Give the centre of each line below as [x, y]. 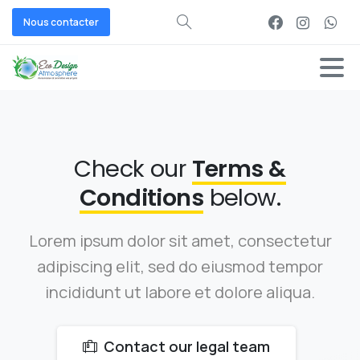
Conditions [141, 198]
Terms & [239, 169]
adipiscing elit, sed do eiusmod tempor [180, 266]
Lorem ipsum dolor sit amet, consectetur [180, 241]
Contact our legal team [186, 346]
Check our [133, 169]
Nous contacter [61, 22]
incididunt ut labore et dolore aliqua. [180, 292]
